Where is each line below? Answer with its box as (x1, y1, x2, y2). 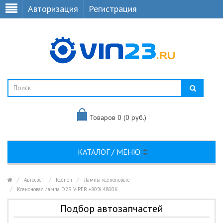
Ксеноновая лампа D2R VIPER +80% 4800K (17, 186, 118, 193)
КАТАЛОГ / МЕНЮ (77, 147, 142, 157)
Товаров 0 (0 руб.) (89, 112, 146, 122)
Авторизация (28, 3, 78, 14)
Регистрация (89, 3, 137, 14)
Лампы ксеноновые (84, 176, 130, 183)
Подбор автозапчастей (60, 202, 163, 215)
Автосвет (24, 176, 44, 183)
